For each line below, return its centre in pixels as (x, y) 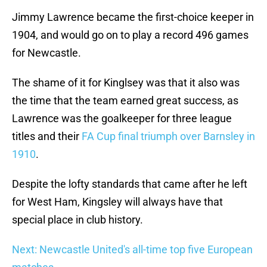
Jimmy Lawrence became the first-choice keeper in (133, 17)
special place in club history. (77, 220)
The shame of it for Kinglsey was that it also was (126, 83)
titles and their (47, 136)
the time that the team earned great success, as (125, 101)
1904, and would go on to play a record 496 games (130, 35)
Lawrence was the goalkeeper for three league (122, 119)
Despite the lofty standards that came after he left (130, 184)
